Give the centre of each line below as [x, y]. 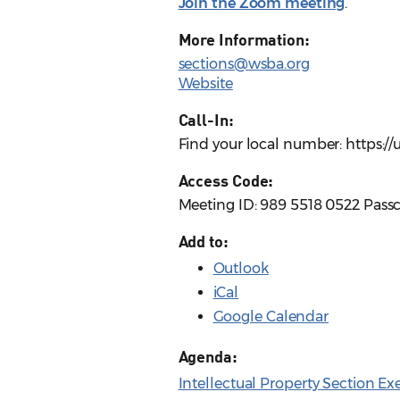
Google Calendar [271, 317]
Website [205, 84]
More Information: [244, 40]
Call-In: [206, 120]
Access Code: [226, 181]
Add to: [203, 242]
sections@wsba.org [244, 64]
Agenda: [208, 357]
